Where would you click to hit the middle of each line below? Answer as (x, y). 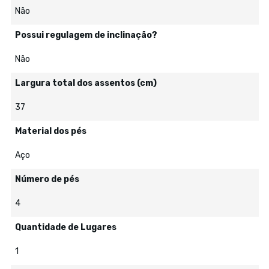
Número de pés (47, 179)
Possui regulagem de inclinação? (86, 35)
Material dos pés (50, 131)
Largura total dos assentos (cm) (86, 83)
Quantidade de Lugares (65, 227)
